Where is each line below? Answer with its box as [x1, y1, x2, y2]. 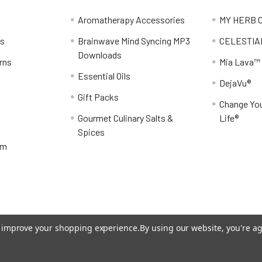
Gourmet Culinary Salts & [78, 112, 174, 124]
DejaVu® [219, 77, 251, 89]
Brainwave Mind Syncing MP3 [78, 35, 191, 47]
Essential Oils [78, 70, 131, 82]
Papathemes [60, 249, 111, 260]
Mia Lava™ [219, 56, 260, 68]
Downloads [78, 49, 122, 61]
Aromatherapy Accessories [78, 14, 185, 26]
